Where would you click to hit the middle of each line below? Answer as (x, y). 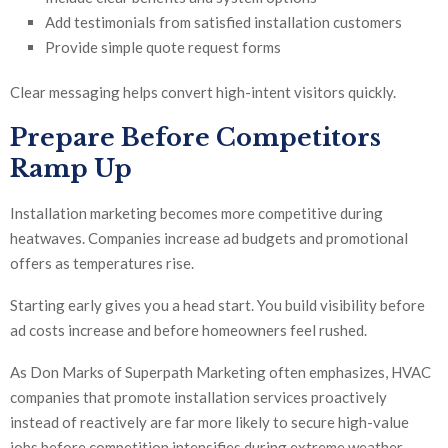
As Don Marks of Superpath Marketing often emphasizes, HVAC (220, 372)
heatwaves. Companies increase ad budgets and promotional (209, 238)
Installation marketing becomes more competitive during (196, 213)
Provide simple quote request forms (163, 47)
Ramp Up (71, 169)
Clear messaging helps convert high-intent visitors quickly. (203, 92)
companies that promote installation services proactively (198, 397)
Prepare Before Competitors (195, 138)
